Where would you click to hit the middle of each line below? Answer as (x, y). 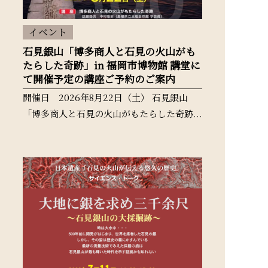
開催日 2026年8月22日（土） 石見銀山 (105, 97)
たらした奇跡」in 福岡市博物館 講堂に (112, 65)
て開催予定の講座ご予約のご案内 (99, 79)
